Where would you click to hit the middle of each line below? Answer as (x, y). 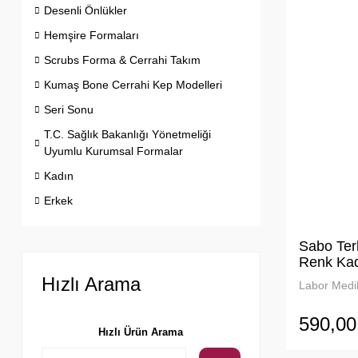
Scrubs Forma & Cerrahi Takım (122, 60)
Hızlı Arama (91, 284)
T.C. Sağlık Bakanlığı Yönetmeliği (127, 134)
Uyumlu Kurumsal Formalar (113, 151)
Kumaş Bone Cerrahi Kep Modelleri (133, 85)
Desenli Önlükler (86, 10)
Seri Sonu (69, 109)
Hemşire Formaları (91, 35)
